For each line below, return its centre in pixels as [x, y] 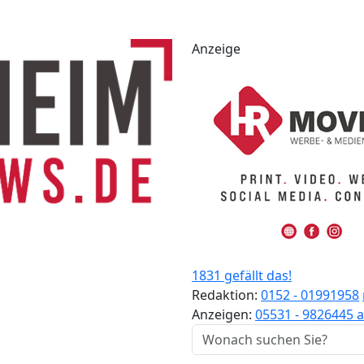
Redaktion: [226, 295]
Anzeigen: [223, 314]
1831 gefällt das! [242, 275]
